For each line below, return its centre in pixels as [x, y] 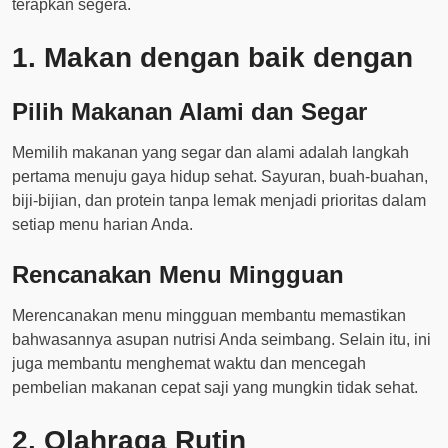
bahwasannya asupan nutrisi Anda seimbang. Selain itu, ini [221, 339]
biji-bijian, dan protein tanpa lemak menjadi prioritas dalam [219, 200]
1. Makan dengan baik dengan [212, 57]
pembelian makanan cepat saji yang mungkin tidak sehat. [215, 387]
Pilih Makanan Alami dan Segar [189, 111]
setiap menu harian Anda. [102, 224]
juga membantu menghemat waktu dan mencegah [189, 363]
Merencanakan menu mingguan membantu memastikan [209, 315]
